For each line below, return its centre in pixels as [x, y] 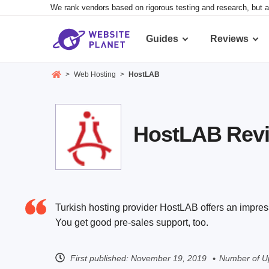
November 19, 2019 [169, 258]
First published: [99, 258]
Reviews [229, 39]
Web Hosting [95, 75]
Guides [162, 39]
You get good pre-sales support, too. [132, 223]
